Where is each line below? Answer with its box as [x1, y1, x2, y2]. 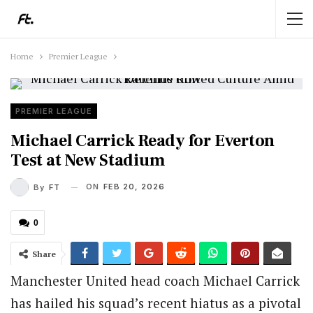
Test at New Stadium [10, 150, 165, 171]
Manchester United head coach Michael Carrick [10, 272, 300, 289]
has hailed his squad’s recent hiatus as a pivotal [10, 294, 301, 312]
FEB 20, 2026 [103, 182, 165, 191]
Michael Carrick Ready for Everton [10, 130, 275, 152]
